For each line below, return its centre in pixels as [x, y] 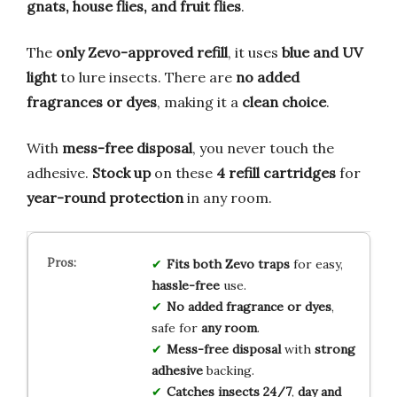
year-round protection [105, 197]
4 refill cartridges [276, 172]
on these [183, 172]
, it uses [255, 52]
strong [335, 349]
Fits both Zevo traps [228, 264]
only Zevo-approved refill [142, 52]
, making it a [199, 101]
